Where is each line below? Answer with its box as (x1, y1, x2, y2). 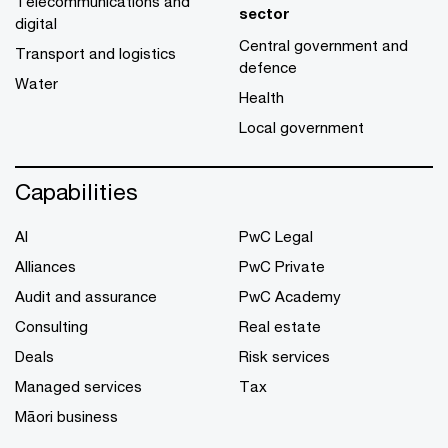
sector (239, 4, 290, 22)
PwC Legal (239, 227, 313, 245)
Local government (239, 118, 364, 136)
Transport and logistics (15, 44, 176, 62)
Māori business (15, 407, 118, 425)
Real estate (239, 317, 321, 335)
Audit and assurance (15, 287, 157, 305)
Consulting (15, 317, 88, 335)
